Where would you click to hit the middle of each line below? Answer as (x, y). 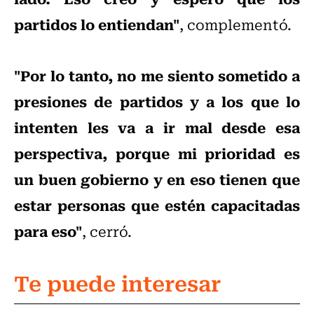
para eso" (48, 231)
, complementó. (235, 25)
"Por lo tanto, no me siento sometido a (157, 75)
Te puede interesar (117, 282)
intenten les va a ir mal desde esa (157, 127)
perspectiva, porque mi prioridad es (157, 153)
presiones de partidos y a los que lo (157, 101)
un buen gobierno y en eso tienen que (157, 179)
